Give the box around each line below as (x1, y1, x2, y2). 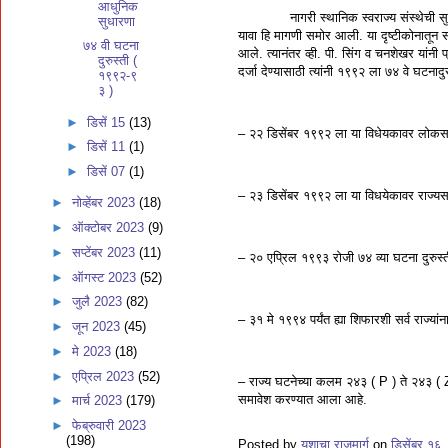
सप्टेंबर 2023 (71, 244, 139, 260)
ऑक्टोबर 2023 (71, 220, 148, 235)
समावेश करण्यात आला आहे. (238, 392, 367, 408)
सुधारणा (98, 13, 136, 29)
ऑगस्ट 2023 (71, 269, 140, 285)
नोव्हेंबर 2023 (71, 195, 139, 211)
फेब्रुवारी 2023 (71, 418, 146, 433)
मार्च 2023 (71, 393, 126, 409)
